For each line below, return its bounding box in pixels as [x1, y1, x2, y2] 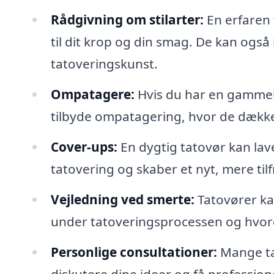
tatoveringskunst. [50, 55, 158, 73]
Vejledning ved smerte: [50, 190, 194, 208]
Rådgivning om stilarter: [50, 11, 204, 29]
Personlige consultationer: [50, 243, 217, 261]
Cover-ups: [50, 138, 117, 156]
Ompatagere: [50, 86, 135, 103]
